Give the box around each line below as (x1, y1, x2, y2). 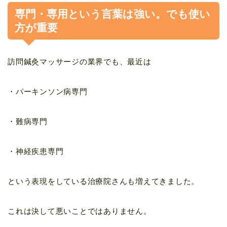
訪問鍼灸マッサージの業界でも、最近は (8, 57, 152, 66)
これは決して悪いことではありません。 (8, 207, 152, 216)
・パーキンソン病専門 (8, 87, 88, 96)
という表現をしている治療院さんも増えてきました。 (8, 177, 200, 186)
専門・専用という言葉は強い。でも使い (15, 8, 210, 20)
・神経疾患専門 (8, 147, 64, 156)
